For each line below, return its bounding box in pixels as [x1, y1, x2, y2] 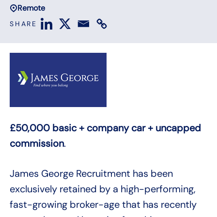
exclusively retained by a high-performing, [10, 183, 196, 196]
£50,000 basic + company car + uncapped [10, 122, 201, 135]
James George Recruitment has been [10, 167, 173, 180]
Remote [17, 3, 45, 14]
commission [10, 137, 64, 150]
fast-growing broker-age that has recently [10, 198, 197, 211]
